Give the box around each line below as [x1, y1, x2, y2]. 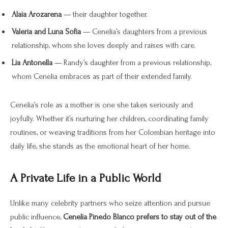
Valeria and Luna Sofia [12, 27, 81, 37]
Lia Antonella [12, 58, 52, 68]
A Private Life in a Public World [10, 172, 161, 185]
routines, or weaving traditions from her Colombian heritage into [10, 128, 215, 137]
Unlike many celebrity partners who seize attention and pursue [10, 198, 210, 208]
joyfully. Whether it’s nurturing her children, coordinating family [10, 114, 209, 124]
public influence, [10, 212, 63, 222]
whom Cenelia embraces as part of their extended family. [12, 72, 192, 81]
